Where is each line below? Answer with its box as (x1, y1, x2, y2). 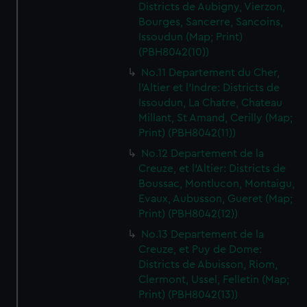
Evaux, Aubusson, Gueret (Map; (138, 193, 293, 204)
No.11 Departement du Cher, (141, 67, 280, 78)
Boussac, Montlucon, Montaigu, (138, 178, 295, 189)
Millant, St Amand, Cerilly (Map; (138, 112, 293, 123)
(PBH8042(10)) (138, 47, 210, 58)
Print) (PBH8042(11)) (138, 127, 236, 138)
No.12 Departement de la (141, 148, 265, 159)
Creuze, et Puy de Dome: (138, 244, 262, 255)
